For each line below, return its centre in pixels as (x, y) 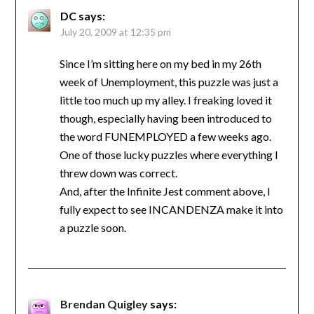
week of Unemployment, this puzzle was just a (169, 81)
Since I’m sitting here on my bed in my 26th (160, 63)
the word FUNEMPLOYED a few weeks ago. (165, 136)
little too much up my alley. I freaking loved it (165, 100)
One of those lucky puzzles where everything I (169, 154)
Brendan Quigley (104, 303)
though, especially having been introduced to (165, 118)
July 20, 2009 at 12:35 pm (115, 32)
